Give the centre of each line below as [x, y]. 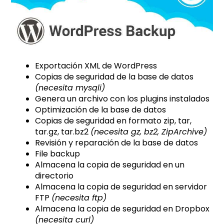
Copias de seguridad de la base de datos [114, 77]
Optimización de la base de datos [101, 110]
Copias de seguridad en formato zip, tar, [113, 121]
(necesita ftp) [79, 198]
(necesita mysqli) [70, 88]
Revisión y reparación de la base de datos [117, 143]
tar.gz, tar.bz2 [63, 132]
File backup [58, 154]
